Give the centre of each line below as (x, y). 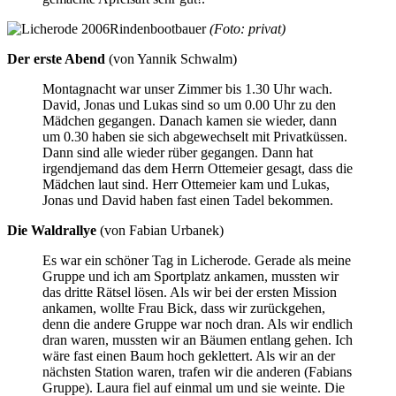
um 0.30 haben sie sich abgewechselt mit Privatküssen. (195, 136)
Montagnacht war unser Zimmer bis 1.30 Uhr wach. (187, 88)
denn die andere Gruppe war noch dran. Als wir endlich (198, 324)
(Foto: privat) (247, 28)
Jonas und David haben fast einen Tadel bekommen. (188, 200)
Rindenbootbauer (160, 28)
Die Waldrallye (52, 230)
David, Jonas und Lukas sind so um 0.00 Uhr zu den (189, 104)
